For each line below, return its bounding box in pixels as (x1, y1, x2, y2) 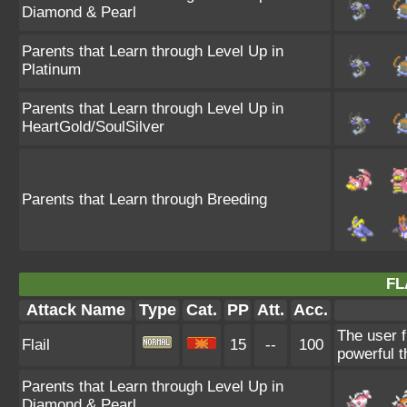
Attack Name (25, 301, 125, 319)
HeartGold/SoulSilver (22, 118, 164, 135)
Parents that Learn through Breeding (22, 191, 267, 208)
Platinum (22, 61, 81, 78)
